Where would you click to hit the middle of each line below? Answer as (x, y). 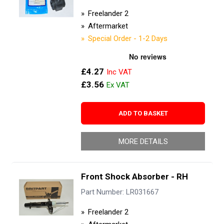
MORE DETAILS (143, 141)
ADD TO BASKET (143, 113)
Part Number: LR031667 (119, 192)
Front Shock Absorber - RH (134, 176)
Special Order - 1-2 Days (127, 38)
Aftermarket (108, 26)
